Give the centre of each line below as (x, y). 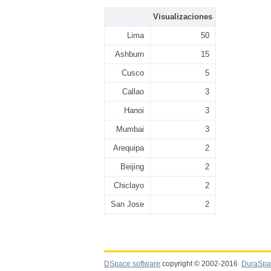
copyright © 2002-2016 (201, 264)
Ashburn (129, 54)
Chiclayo (129, 185)
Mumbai (130, 129)
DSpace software (132, 264)
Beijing (132, 167)
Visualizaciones (183, 17)
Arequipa (129, 148)
